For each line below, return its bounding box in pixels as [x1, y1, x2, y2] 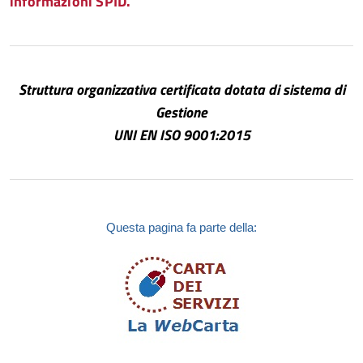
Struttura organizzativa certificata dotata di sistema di [18, 79, 345, 100]
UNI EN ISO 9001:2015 [113, 124, 250, 146]
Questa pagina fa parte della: [106, 221, 257, 234]
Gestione [156, 101, 207, 123]
